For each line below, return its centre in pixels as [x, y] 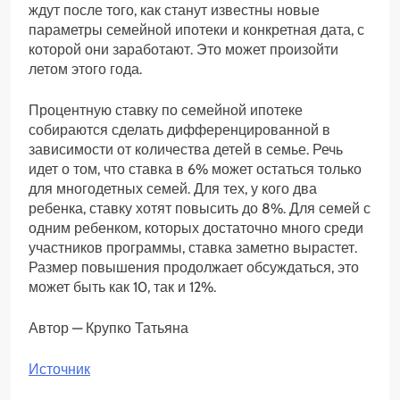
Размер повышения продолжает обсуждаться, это [194, 268]
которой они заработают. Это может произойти [183, 50]
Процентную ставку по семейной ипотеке [166, 111]
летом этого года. [85, 70]
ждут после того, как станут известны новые [174, 11]
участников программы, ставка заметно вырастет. [193, 248]
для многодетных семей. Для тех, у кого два [173, 189]
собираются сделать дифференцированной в [179, 130]
